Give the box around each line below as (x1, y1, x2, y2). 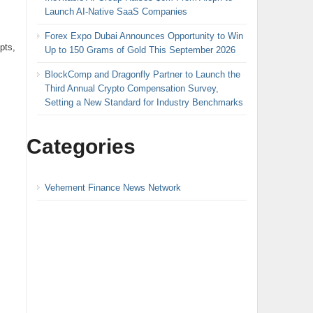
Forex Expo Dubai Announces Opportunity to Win (44, 30, 243, 41)
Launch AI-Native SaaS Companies (44, 6, 187, 17)
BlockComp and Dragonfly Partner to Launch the (44, 68, 240, 80)
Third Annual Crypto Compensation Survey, (44, 82, 219, 94)
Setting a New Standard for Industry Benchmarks (44, 96, 243, 108)
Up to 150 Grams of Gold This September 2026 (44, 44, 235, 55)
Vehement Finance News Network (44, 182, 181, 193)
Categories (26, 134, 136, 158)
